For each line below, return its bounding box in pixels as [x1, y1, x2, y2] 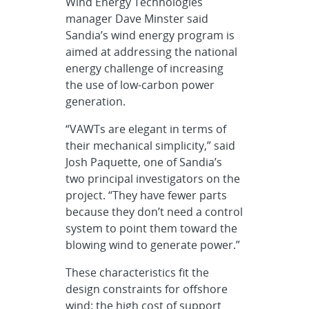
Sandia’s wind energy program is [66, 28, 235, 43]
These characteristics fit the [66, 265, 210, 280]
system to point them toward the [66, 221, 238, 236]
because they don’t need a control [66, 204, 243, 219]
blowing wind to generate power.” [66, 237, 241, 252]
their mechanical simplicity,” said [66, 138, 236, 153]
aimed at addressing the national [66, 44, 238, 59]
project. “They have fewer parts [66, 188, 228, 203]
